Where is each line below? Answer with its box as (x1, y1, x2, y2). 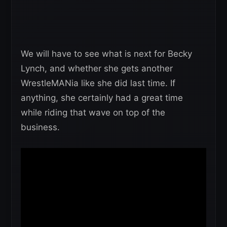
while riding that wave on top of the (21, 107, 165, 118)
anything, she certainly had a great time (21, 92, 183, 103)
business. (21, 122, 60, 132)
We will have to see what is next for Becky (21, 48, 192, 59)
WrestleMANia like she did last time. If (21, 78, 175, 88)
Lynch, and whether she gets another (21, 63, 173, 73)
